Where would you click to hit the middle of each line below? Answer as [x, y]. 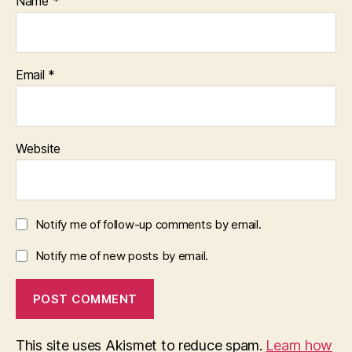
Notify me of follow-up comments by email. [148, 224]
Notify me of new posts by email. [122, 256]
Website [38, 148]
